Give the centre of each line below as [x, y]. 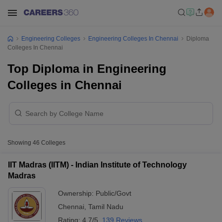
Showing [20, 143]
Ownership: [77, 193]
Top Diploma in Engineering [87, 69]
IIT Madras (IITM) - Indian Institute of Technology [97, 165]
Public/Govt [113, 193]
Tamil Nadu [106, 207]
